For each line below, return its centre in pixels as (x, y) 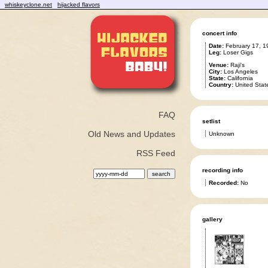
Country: (221, 85)
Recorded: (223, 183)
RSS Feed (156, 153)
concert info (219, 33)
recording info (222, 170)
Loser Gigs (237, 52)
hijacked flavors (79, 4)
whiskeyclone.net (28, 4)
